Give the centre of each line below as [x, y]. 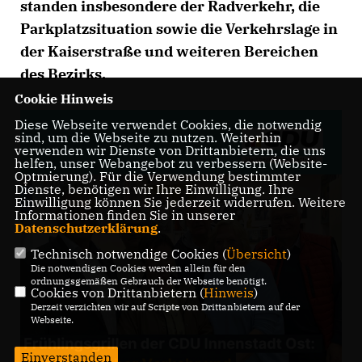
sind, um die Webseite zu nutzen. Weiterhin [147, 138]
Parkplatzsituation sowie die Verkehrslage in [179, 29]
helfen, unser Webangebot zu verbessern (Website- [170, 164]
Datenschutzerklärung [86, 228]
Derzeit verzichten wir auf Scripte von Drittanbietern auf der [165, 307]
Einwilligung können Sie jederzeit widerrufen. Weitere [180, 202]
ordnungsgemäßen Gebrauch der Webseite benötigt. [148, 281]
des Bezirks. [63, 74]
